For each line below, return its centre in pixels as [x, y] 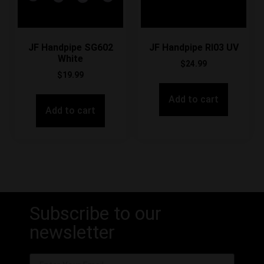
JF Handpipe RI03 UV [194, 48]
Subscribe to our [95, 214]
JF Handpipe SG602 [70, 48]
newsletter [72, 232]
